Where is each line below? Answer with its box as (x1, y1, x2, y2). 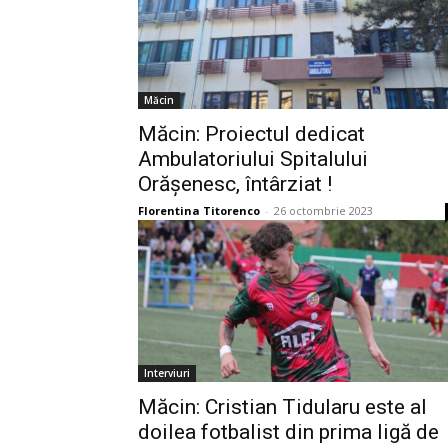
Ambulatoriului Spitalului (138, 146, 368, 171)
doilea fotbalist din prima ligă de (138, 419, 439, 444)
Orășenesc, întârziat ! (138, 171, 332, 196)
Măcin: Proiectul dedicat (138, 121, 365, 146)
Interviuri (144, 365, 190, 380)
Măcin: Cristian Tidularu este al (138, 394, 427, 419)
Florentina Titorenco (138, 202, 260, 218)
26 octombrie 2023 (274, 202, 373, 218)
